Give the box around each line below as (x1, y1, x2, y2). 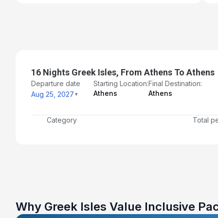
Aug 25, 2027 (31, 90, 74, 99)
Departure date (31, 79, 80, 88)
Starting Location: (93, 79, 148, 88)
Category (47, 116, 77, 125)
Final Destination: (148, 79, 202, 88)
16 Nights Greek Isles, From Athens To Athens (31, 67, 215, 78)
